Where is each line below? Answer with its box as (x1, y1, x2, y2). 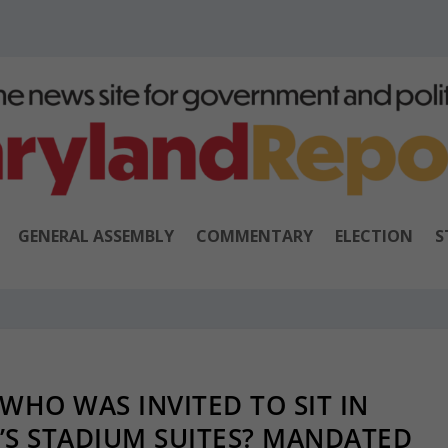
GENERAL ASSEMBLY (17, 224, 174, 247)
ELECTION (334, 224, 413, 247)
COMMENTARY (195, 224, 313, 247)
